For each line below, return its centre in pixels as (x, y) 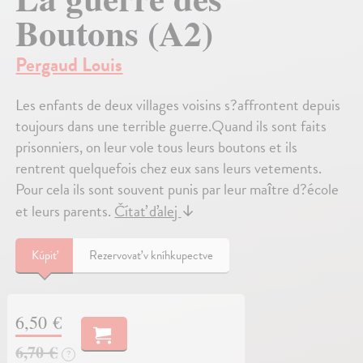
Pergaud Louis (69, 64)
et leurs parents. (65, 211)
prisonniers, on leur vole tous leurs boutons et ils (157, 147)
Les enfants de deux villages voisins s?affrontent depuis (178, 105)
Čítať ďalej (148, 211)
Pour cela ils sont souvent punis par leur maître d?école (177, 189)
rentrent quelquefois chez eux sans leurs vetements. (169, 168)
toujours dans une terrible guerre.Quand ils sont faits (171, 126)
